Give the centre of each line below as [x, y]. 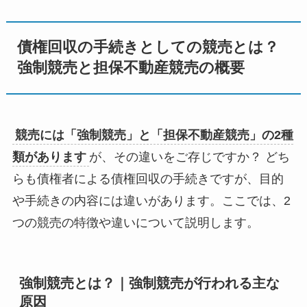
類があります [49, 157]
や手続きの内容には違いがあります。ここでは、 [148, 200]
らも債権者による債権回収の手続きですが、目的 [148, 179]
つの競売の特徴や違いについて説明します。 [135, 222]
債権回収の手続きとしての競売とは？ [148, 48]
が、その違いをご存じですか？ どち [189, 157]
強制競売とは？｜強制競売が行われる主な [149, 283]
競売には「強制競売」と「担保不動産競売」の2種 [154, 135]
